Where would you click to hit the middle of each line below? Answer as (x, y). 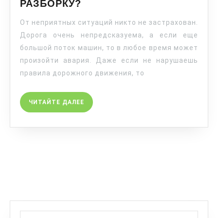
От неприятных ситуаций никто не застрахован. (109, 22)
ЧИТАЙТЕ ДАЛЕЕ (56, 102)
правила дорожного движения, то (82, 73)
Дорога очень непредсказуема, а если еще (109, 35)
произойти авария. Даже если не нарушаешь (109, 60)
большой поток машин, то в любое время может (109, 47)
